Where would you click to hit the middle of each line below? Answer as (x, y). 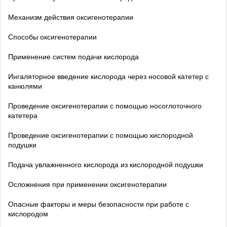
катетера (23, 115)
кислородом (28, 213)
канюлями (25, 85)
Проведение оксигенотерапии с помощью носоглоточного (105, 105)
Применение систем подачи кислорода (73, 56)
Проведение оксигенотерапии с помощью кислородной (101, 135)
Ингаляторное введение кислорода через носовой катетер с (108, 76)
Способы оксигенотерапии (52, 36)
